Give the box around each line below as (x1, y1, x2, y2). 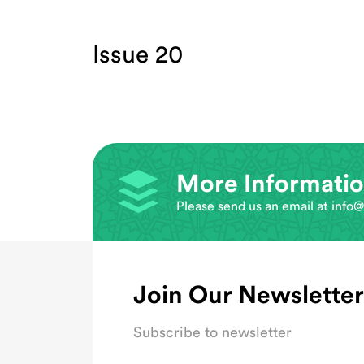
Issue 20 (93, 43, 183, 67)
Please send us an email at (176, 199, 331, 213)
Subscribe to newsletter (133, 325, 292, 340)
